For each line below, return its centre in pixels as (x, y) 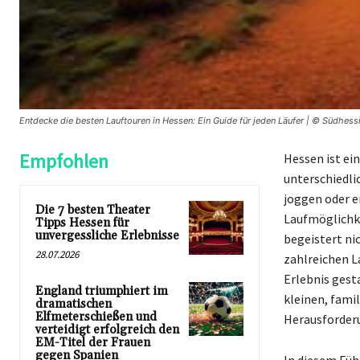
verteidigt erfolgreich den (107, 329)
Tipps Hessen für (82, 223)
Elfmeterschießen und (96, 317)
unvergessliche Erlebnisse (107, 235)
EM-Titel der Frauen (93, 342)
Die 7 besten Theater (93, 210)
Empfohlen (64, 161)
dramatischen (74, 304)
